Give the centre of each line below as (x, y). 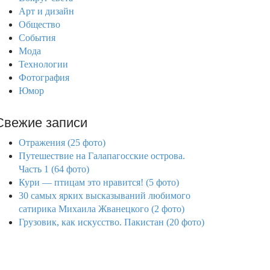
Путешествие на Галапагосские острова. (102, 156)
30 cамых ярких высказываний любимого (105, 196)
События (37, 38)
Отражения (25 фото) (62, 143)
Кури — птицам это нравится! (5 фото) (99, 182)
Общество (39, 24)
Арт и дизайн (46, 11)
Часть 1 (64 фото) (54, 169)
